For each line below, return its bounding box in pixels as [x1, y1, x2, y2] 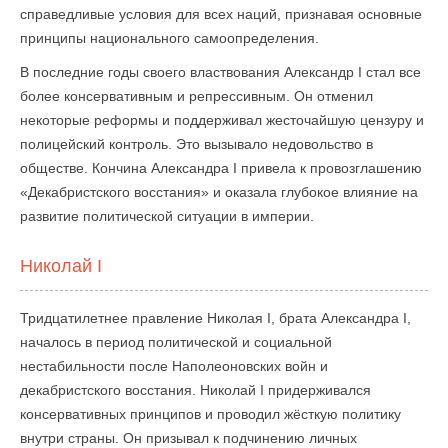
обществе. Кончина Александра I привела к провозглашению [20, 160, 422, 176]
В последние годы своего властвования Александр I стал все [20, 64, 421, 80]
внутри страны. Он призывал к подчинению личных [20, 430, 357, 446]
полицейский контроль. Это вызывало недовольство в [20, 136, 373, 152]
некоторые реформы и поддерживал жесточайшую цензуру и [20, 112, 424, 128]
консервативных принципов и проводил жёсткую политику [20, 406, 401, 422]
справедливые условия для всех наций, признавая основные [20, 6, 422, 22]
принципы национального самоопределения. [20, 30, 319, 46]
